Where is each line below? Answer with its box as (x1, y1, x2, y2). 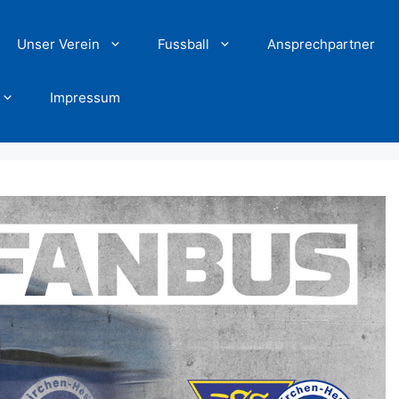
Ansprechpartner (267, 36, 376, 53)
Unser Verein (17, 36, 101, 53)
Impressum (50, 89, 121, 106)
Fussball (158, 36, 210, 53)
